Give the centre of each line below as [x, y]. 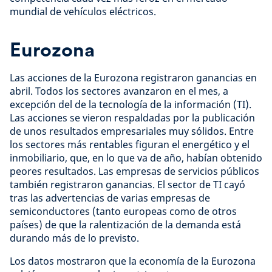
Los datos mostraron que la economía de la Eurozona [133, 261]
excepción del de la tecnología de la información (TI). [131, 104]
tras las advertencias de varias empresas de [110, 198]
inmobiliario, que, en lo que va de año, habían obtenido [136, 158]
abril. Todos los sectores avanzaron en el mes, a [119, 91]
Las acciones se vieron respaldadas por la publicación [132, 118]
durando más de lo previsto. [74, 238]
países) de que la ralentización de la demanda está [125, 225]
